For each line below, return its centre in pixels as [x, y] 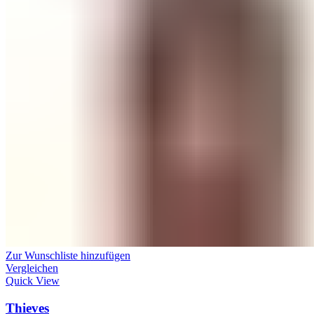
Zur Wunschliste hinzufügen [68, 256]
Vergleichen [32, 268]
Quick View [33, 281]
